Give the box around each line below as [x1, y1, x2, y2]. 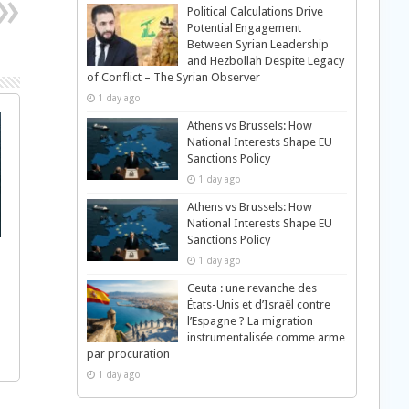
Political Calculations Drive [186, 5, 323, 18]
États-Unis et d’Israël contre [186, 298, 330, 311]
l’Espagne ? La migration [186, 314, 313, 328]
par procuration [86, 347, 170, 361]
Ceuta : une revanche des [186, 281, 317, 295]
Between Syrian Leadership [186, 37, 329, 51]
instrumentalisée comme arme [186, 330, 345, 344]
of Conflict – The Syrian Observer [86, 70, 260, 84]
